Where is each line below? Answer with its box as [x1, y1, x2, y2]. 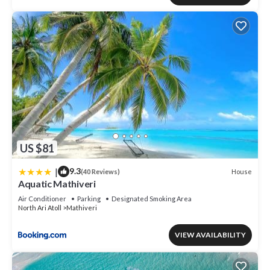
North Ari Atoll [18, 204, 61, 212]
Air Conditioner [18, 195, 66, 203]
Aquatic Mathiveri [18, 178, 96, 190]
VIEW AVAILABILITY [175, 230, 246, 240]
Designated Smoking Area [111, 195, 192, 203]
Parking [77, 195, 101, 203]
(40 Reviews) [81, 168, 120, 176]
